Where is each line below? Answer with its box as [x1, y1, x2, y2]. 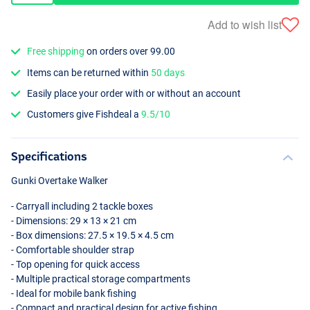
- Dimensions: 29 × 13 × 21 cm [11, 215, 136, 227]
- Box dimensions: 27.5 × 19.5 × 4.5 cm [11, 230, 174, 241]
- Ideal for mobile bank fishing [11, 288, 136, 300]
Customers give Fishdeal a [27, 109, 142, 120]
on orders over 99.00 [84, 46, 176, 57]
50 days [151, 66, 185, 78]
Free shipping [27, 46, 85, 57]
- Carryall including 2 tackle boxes [11, 201, 153, 212]
